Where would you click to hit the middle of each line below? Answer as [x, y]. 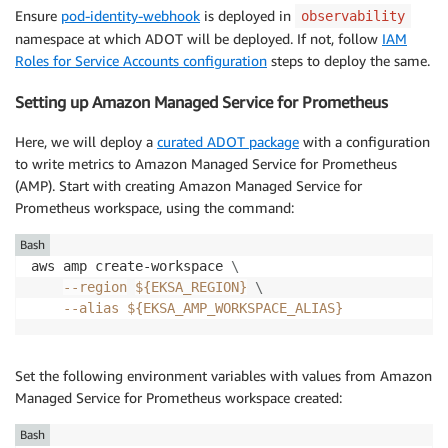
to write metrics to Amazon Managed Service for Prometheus [206, 164]
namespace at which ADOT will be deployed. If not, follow [198, 39]
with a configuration [364, 142]
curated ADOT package [228, 142]
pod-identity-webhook [130, 16]
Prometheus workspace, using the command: [154, 208]
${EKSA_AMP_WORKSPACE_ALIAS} [235, 308]
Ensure [38, 16]
